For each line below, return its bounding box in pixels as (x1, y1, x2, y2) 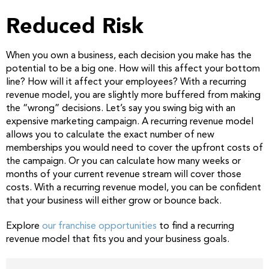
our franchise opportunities (42, 221, 157, 231)
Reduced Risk (6, 11, 144, 41)
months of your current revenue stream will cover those (6, 169, 241, 180)
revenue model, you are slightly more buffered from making (6, 90, 261, 100)
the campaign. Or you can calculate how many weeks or (6, 156, 241, 166)
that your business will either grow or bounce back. (6, 196, 222, 206)
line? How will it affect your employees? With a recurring (6, 77, 246, 87)
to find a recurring (157, 221, 234, 231)
